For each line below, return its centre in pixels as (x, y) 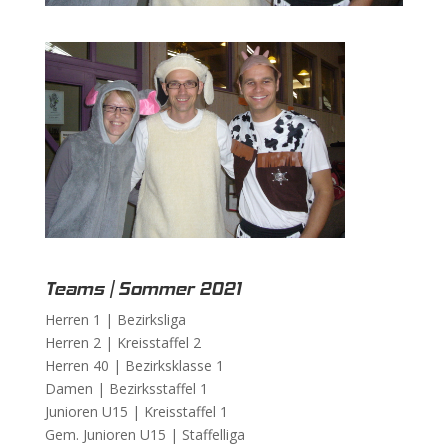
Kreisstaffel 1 (185, 411)
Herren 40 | (84, 365)
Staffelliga (213, 434)
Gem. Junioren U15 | (113, 434)
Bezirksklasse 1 (174, 365)
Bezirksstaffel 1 (158, 388)
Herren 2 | (80, 342)
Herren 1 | (80, 319)
